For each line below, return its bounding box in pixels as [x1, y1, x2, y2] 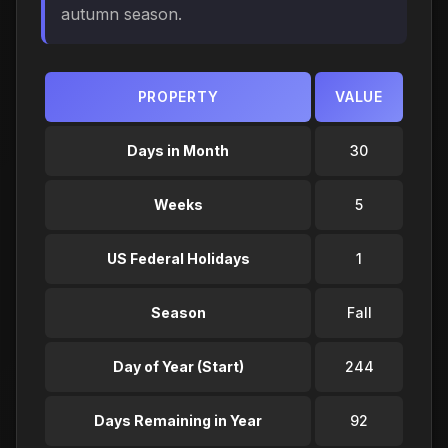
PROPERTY [137, 87, 219, 105]
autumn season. [61, 3, 182, 24]
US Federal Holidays [106, 249, 250, 267]
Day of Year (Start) [112, 357, 244, 375]
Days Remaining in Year [94, 411, 262, 429]
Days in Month [127, 141, 229, 159]
